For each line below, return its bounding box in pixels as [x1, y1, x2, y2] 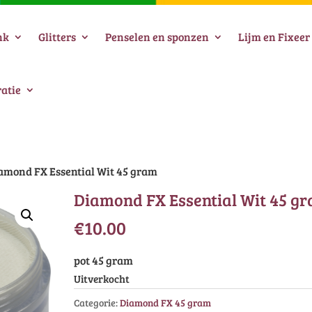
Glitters [38, 29, 76, 44]
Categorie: [73, 296, 120, 309]
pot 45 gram [73, 253, 133, 267]
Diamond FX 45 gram [119, 296, 211, 309]
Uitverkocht [73, 272, 130, 286]
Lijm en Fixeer [238, 29, 310, 44]
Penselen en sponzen [105, 29, 209, 44]
